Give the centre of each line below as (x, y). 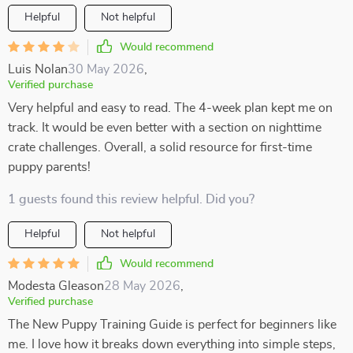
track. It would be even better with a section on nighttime (165, 128)
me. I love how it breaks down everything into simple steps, (172, 344)
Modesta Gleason (56, 286)
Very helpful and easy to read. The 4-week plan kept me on (170, 108)
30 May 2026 (106, 69)
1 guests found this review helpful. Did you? (131, 199)
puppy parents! (49, 167)
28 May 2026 (142, 286)
